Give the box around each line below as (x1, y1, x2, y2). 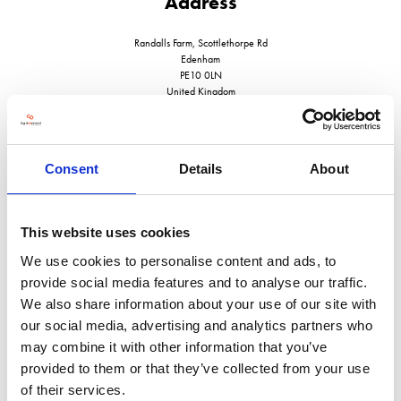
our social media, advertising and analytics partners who (21, 317, 372, 333)
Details (178, 161, 223, 176)
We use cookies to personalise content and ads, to (21, 252, 337, 269)
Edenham (181, 51, 220, 66)
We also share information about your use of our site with (21, 295, 377, 311)
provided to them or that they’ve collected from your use (21, 360, 370, 376)
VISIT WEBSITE (153, 203, 237, 217)
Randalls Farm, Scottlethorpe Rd (133, 35, 268, 50)
